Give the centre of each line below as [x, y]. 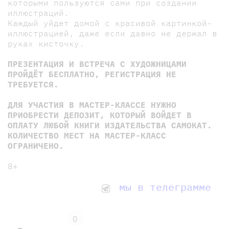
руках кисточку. [46, 43]
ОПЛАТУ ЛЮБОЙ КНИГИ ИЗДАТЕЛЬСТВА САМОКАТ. [110, 125]
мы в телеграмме [162, 187]
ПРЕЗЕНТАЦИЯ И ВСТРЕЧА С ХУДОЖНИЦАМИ [97, 64]
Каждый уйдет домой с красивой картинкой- [110, 23]
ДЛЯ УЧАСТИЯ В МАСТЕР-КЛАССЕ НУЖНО [92, 105]
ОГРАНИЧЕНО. [36, 145]
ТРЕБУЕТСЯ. [33, 84]
